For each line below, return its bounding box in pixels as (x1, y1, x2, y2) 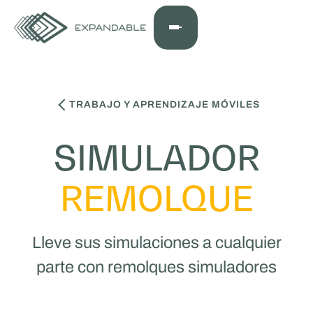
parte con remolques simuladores (36, 258, 277, 277)
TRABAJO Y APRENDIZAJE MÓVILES (69, 99, 261, 110)
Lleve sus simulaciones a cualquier (31, 233, 282, 252)
